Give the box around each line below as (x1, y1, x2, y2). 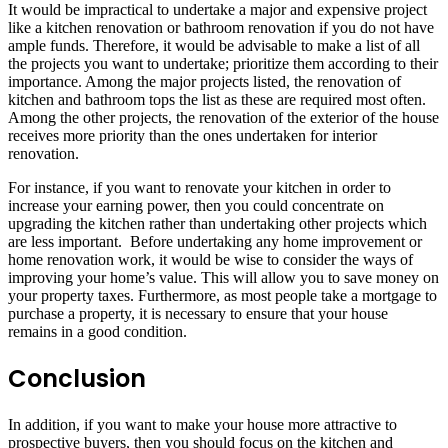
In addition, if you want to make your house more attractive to (8, 415, 397, 433)
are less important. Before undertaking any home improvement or (8, 232, 422, 250)
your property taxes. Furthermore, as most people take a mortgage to (8, 286, 437, 304)
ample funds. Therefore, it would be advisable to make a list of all (8, 36, 420, 54)
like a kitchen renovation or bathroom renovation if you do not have (8, 18, 434, 36)
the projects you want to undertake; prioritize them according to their (8, 54, 438, 72)
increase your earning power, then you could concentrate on (8, 196, 384, 214)
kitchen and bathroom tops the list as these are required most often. (8, 90, 426, 108)
